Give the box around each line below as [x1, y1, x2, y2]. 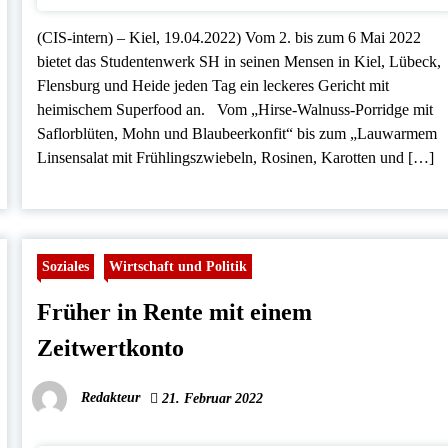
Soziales [42, 258, 90, 275]
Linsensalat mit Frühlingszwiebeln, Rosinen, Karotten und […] [37, 149, 435, 167]
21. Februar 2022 [158, 391, 264, 407]
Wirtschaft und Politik [109, 258, 248, 275]
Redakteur [81, 390, 141, 406]
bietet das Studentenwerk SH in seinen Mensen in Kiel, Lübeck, [37, 53, 442, 71]
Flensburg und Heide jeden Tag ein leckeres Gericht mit [37, 77, 390, 95]
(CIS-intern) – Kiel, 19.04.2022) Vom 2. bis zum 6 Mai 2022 [37, 29, 422, 47]
